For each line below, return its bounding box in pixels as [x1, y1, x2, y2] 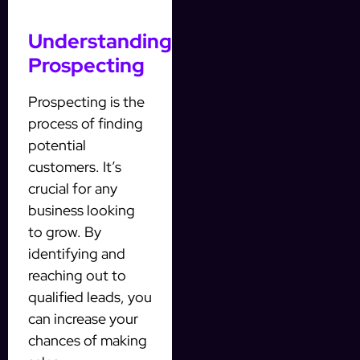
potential [28, 135, 86, 154]
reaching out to [28, 265, 126, 284]
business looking [28, 200, 135, 219]
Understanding [28, 27, 172, 55]
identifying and [28, 243, 125, 263]
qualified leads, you [28, 287, 152, 306]
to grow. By [28, 222, 101, 241]
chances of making [28, 330, 147, 350]
